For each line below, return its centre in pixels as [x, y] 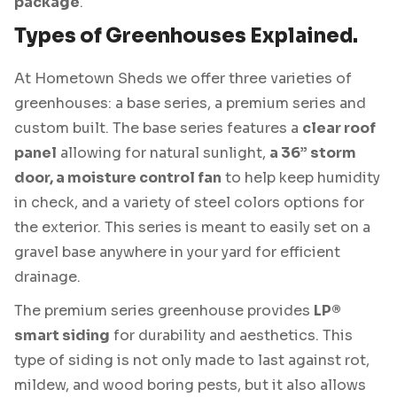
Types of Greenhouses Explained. [186, 36]
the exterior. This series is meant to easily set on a [192, 228]
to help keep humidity [301, 178]
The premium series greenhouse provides [164, 310]
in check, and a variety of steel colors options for [189, 203]
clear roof [339, 128]
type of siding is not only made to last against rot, [192, 360]
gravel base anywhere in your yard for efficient [177, 253]
